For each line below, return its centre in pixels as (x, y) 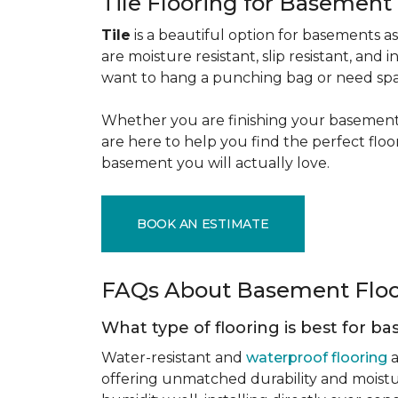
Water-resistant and (174, 358)
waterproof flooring (317, 358)
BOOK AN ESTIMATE (203, 223)
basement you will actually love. (217, 163)
